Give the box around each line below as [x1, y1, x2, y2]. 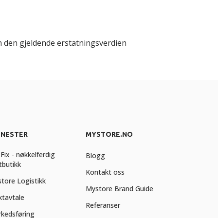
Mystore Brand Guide [85, 184, 153, 193]
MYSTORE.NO [85, 130, 133, 138]
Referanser [85, 200, 120, 210]
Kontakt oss [85, 167, 125, 177]
